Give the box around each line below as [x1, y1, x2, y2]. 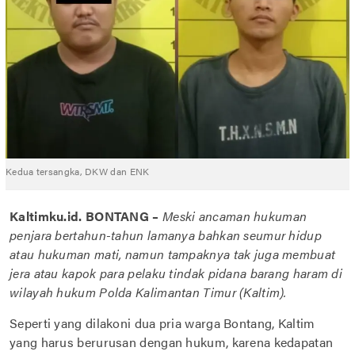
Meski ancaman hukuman [162, 206, 307, 225]
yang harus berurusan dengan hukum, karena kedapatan [10, 332, 334, 351]
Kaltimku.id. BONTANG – [10, 206, 159, 225]
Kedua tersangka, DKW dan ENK [6, 163, 150, 178]
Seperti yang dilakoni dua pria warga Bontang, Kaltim [10, 313, 315, 332]
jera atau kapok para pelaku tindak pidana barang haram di [10, 263, 343, 282]
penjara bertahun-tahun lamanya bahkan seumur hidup [10, 225, 322, 244]
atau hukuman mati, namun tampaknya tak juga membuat [10, 244, 336, 263]
